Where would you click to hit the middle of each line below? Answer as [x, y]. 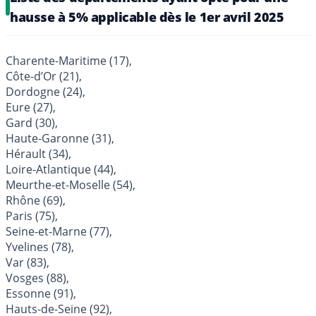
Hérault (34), [38, 153]
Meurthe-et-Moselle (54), [71, 184]
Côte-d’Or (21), [44, 76]
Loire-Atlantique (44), [61, 169]
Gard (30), [32, 122]
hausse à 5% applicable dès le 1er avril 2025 [147, 17]
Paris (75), [32, 215]
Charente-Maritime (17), [69, 60]
